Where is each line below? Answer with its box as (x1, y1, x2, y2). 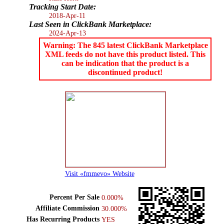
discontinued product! (88, 67, 162, 76)
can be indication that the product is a (61, 58, 189, 67)
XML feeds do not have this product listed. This (45, 49, 205, 58)
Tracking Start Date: (29, 2, 96, 11)
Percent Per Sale (49, 192, 99, 201)
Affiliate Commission (35, 203, 99, 212)
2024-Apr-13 (49, 28, 86, 37)
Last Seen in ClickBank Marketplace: (29, 19, 151, 28)
